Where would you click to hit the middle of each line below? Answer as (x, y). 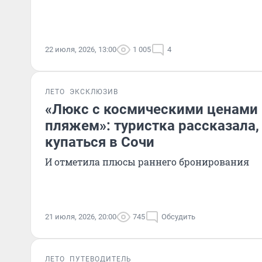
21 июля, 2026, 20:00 (81, 217)
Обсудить (178, 217)
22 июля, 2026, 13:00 (81, 49)
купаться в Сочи (100, 142)
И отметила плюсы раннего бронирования (147, 162)
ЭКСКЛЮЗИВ (94, 92)
